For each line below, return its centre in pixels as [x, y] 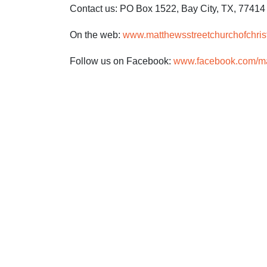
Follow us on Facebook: [122, 61]
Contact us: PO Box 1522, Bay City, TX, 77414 [167, 8]
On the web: [96, 35]
